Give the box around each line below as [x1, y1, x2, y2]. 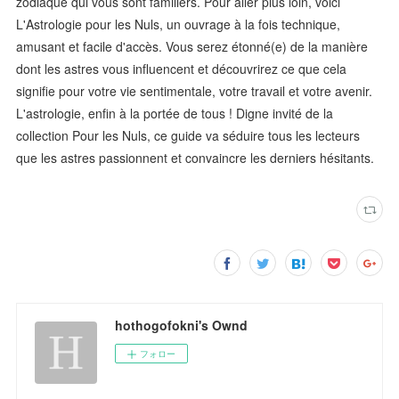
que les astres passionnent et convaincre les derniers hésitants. [16, 148, 375, 167]
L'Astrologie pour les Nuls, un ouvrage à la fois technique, [16, 14, 341, 33]
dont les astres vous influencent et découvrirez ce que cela [16, 59, 347, 77]
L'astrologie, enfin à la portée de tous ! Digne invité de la [16, 103, 334, 122]
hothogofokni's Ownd [115, 315, 248, 334]
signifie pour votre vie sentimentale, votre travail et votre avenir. [16, 81, 373, 100]
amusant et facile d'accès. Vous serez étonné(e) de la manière [16, 37, 369, 55]
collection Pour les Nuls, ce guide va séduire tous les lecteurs [16, 126, 361, 144]
